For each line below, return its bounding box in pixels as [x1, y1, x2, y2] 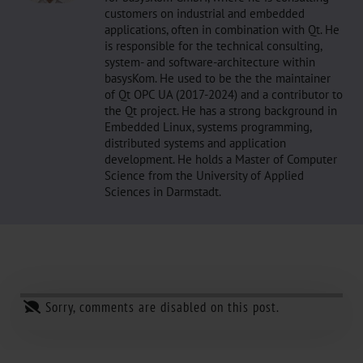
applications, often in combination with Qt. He [105, 21, 340, 37]
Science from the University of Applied [105, 167, 304, 183]
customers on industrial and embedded [105, 5, 305, 21]
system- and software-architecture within [105, 53, 315, 70]
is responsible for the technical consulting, [105, 37, 322, 53]
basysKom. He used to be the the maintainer [105, 70, 331, 86]
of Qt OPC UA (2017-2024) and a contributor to [105, 86, 343, 102]
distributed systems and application [105, 135, 286, 151]
